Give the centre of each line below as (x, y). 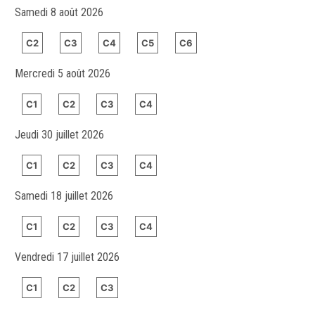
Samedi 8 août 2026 (59, 12)
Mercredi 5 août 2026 (63, 73)
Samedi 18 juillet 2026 (64, 195)
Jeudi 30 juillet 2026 (59, 134)
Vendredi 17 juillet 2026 (67, 257)
